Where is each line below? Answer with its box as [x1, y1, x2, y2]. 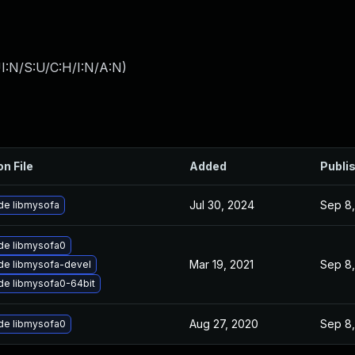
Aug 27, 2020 [189, 317, 258, 330]
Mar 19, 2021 [189, 258, 254, 271]
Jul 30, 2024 [189, 198, 254, 212]
